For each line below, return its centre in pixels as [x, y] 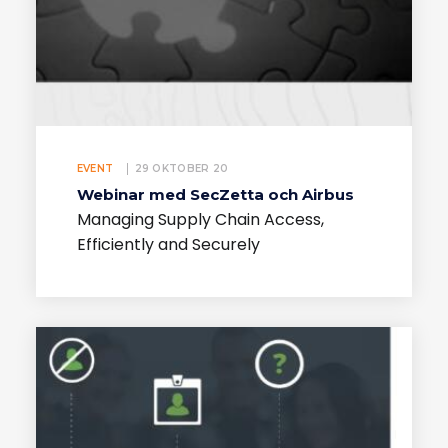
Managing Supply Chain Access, [200, 220]
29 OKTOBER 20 [181, 168]
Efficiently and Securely [168, 245]
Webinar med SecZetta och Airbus [215, 194]
